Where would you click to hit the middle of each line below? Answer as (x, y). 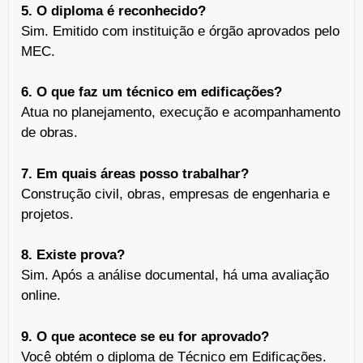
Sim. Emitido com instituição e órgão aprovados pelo (180, 31)
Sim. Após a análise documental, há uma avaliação (175, 275)
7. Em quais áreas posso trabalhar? (135, 173)
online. (41, 296)
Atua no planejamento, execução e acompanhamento (181, 113)
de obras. (49, 133)
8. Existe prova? (73, 255)
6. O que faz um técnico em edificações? (152, 92)
